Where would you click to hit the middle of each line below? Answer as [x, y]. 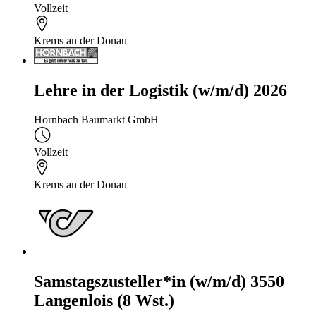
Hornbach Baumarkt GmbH [96, 120]
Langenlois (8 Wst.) [104, 301]
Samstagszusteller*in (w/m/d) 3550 [159, 282]
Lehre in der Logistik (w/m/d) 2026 [160, 90]
